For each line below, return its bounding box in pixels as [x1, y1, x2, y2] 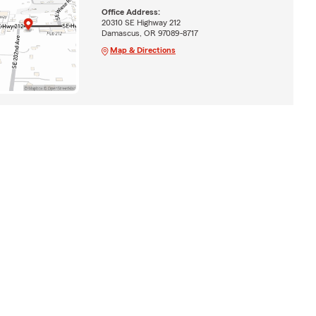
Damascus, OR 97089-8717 [101, 28, 198, 37]
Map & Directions [109, 45, 176, 54]
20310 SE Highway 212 [101, 18, 181, 27]
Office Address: [101, 7, 160, 16]
